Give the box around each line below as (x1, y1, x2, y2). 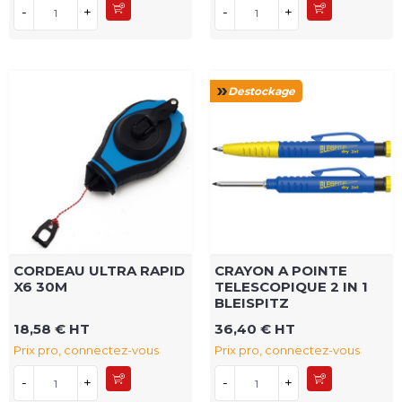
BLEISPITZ (214, 294, 289, 312)
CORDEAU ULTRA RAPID (13, 262, 185, 280)
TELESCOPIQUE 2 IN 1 (214, 278, 368, 296)
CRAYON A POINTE (214, 262, 347, 280)
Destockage (228, 83, 295, 98)
